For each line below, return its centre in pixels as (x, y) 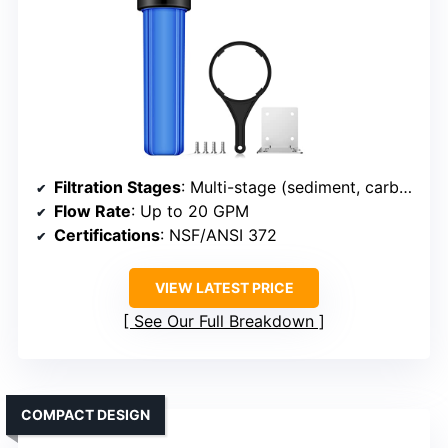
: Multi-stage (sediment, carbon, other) (290, 187)
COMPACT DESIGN (85, 415)
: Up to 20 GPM (190, 211)
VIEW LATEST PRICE (224, 288)
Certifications (107, 235)
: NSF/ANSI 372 (218, 235)
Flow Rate (92, 211)
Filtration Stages (117, 187)
